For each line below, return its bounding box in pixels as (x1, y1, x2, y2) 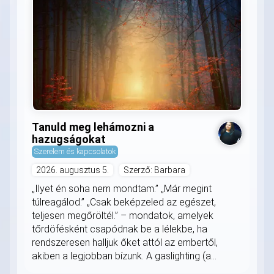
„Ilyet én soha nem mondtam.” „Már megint (32, 183, 212, 195)
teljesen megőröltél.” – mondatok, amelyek (32, 210, 213, 222)
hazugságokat (32, 133, 106, 146)
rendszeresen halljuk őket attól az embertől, (32, 237, 218, 249)
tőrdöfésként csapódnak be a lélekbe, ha (32, 223, 207, 235)
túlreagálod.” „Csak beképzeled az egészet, (32, 196, 216, 209)
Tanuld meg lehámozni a (32, 120, 154, 134)
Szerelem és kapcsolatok (34, 147, 116, 157)
